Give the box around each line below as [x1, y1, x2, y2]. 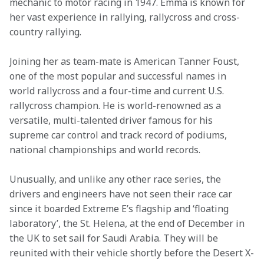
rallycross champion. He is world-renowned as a [9, 99, 223, 112]
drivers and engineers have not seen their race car [9, 187, 235, 200]
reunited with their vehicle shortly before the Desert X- [9, 246, 254, 259]
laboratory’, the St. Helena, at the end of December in [9, 217, 247, 230]
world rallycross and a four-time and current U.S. [9, 84, 226, 97]
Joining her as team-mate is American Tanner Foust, [9, 55, 242, 68]
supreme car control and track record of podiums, [9, 128, 229, 141]
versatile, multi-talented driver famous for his [9, 114, 215, 127]
